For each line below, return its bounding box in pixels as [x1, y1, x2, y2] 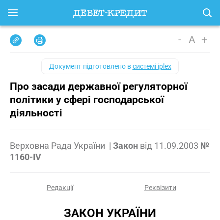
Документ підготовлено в [49, 62, 133, 70]
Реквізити [144, 184, 176, 192]
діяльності [10, 107, 62, 119]
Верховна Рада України [10, 140, 107, 151]
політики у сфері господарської [10, 94, 164, 106]
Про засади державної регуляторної [10, 81, 188, 92]
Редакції [47, 184, 73, 192]
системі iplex [132, 62, 171, 70]
